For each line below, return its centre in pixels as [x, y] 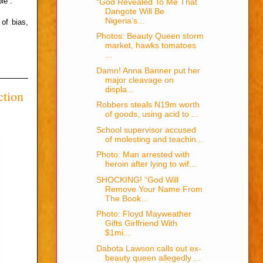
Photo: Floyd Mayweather [144, 214]
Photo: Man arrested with [143, 155]
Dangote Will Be [134, 11]
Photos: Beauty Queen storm [150, 36]
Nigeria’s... [124, 20]
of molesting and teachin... [154, 139]
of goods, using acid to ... [151, 114]
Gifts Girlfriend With [141, 223]
